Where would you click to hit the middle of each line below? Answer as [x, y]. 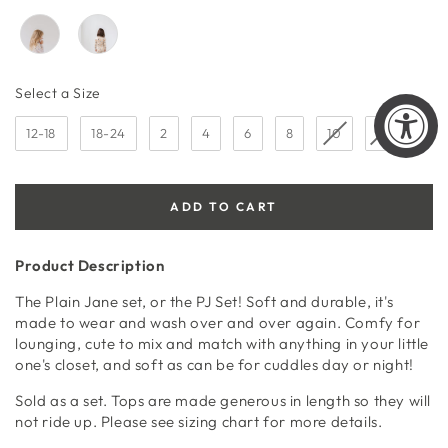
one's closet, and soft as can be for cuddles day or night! [214, 364]
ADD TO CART [224, 206]
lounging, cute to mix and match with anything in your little [222, 343]
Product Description [90, 265]
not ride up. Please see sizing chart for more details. [200, 421]
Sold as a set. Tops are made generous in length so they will [223, 400]
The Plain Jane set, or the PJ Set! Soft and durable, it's [204, 301]
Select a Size [58, 93]
